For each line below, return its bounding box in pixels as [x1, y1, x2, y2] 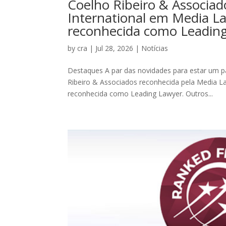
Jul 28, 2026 [95, 43, 134, 53]
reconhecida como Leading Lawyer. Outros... [68, 88, 213, 98]
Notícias [141, 43, 168, 53]
